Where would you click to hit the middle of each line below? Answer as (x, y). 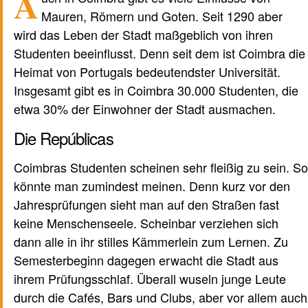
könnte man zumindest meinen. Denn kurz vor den (152, 186)
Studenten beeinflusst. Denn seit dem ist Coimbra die (159, 53)
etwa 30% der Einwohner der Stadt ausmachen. (145, 109)
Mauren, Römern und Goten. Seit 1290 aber (162, 16)
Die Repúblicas (64, 138)
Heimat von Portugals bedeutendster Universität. (147, 72)
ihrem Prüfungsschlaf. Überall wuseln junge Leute (150, 279)
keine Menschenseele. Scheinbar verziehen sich (146, 223)
